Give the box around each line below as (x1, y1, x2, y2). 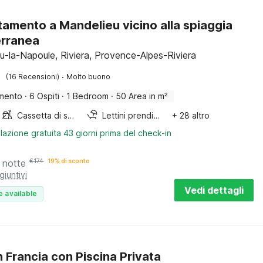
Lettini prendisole (153, 110, 160, 120)
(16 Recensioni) (6, 72, 60, 81)
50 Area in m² (116, 91, 168, 101)
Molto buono (66, 72, 111, 81)
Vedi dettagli (184, 184, 244, 196)
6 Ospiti (29, 91, 60, 101)
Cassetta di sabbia (68, 110, 75, 120)
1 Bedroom (66, 91, 109, 101)
